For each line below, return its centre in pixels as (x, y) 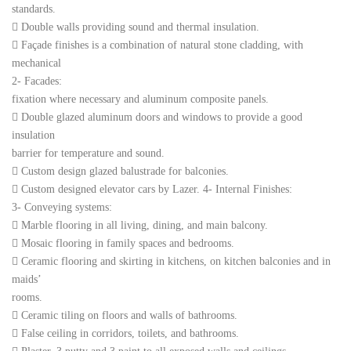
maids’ (27, 279)
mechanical (36, 63)
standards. (34, 9)
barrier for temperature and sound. (88, 153)
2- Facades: (37, 81)
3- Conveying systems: (62, 207)
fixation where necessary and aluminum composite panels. (140, 99)
